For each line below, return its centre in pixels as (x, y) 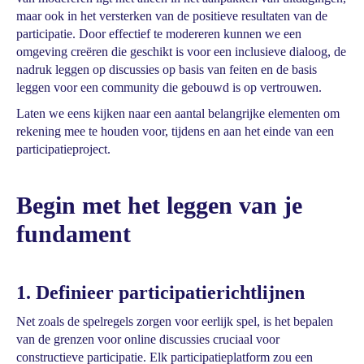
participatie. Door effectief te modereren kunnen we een (159, 34)
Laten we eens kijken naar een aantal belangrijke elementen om (178, 113)
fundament (74, 234)
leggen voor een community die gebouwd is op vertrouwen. (169, 87)
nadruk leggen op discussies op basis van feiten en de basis (167, 69)
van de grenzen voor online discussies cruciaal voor (148, 339)
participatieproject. (63, 149)
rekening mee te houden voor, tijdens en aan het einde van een (175, 131)
